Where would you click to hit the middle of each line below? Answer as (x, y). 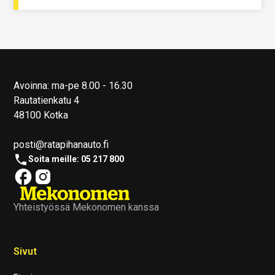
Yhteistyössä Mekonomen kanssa (87, 207)
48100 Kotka (41, 115)
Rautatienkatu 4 (47, 100)
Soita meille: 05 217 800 (76, 159)
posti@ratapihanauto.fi (61, 144)
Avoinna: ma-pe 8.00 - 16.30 (73, 85)
